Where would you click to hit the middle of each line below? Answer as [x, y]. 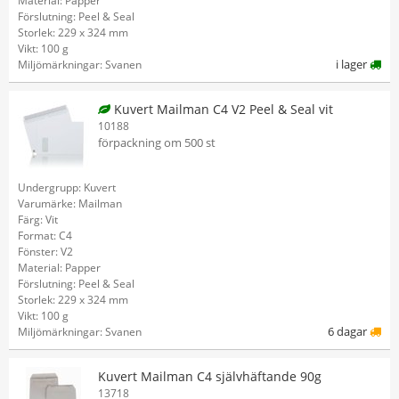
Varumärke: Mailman [70, 204]
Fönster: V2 [45, 252]
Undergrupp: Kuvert [67, 187]
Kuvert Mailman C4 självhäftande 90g [210, 376]
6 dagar [349, 331]
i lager [353, 64]
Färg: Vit [38, 220]
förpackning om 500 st [157, 142]
